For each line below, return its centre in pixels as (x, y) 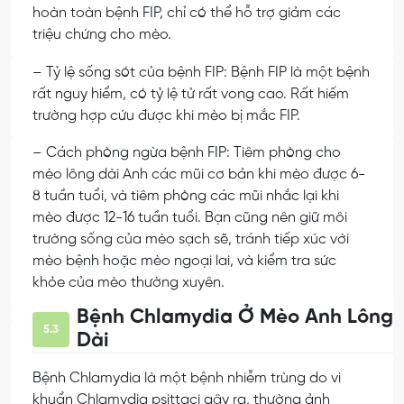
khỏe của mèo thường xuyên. (129, 283)
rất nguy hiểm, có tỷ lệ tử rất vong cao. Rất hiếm (191, 94)
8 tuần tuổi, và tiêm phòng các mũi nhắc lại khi (186, 197)
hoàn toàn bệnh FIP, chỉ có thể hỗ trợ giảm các (187, 13)
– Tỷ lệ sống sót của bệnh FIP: (132, 72)
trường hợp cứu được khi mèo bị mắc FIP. (166, 115)
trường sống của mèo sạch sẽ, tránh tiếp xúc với (191, 240)
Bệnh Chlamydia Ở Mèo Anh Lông (235, 318)
